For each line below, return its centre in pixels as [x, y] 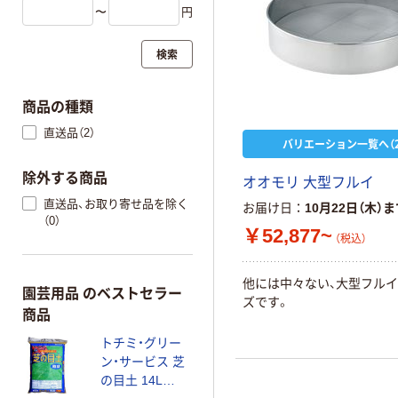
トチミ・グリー [141, 342]
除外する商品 [65, 178]
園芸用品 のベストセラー [102, 294]
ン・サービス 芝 [143, 361]
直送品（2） [69, 132]
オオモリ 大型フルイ [308, 183]
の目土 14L [131, 380]
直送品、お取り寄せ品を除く [116, 203]
